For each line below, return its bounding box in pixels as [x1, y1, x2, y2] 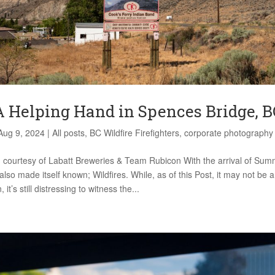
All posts [52, 126, 85, 139]
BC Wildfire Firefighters [90, 126, 179, 139]
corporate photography [184, 126, 273, 139]
